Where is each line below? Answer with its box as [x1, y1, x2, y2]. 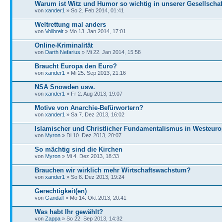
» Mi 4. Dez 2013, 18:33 [60, 153, 119, 159]
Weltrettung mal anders [35, 20, 106, 28]
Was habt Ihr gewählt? [35, 208, 103, 216]
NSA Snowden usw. [35, 83, 95, 91]
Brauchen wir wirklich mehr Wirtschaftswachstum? [35, 166, 191, 174]
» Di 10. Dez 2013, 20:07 [60, 132, 121, 138]
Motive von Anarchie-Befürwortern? [35, 104, 143, 111]
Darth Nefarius [45, 49, 80, 55]
